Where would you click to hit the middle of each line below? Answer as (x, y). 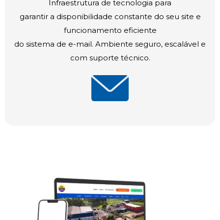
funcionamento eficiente (110, 30)
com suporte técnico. (110, 58)
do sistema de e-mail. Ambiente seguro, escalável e (110, 44)
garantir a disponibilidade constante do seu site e (110, 17)
